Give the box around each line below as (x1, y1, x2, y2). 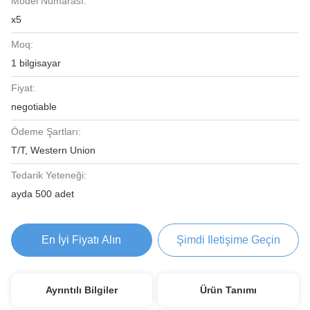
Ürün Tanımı (200, 284, 257, 295)
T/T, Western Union (11, 145, 95, 156)
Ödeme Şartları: (11, 126, 81, 137)
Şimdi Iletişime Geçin (176, 234, 281, 246)
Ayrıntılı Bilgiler (45, 284, 118, 295)
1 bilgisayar (11, 57, 61, 69)
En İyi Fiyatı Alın (42, 234, 122, 246)
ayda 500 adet (11, 188, 74, 199)
